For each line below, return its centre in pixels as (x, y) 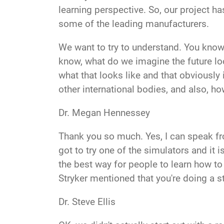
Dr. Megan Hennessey (104, 112)
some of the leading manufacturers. (135, 23)
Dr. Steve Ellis (87, 201)
